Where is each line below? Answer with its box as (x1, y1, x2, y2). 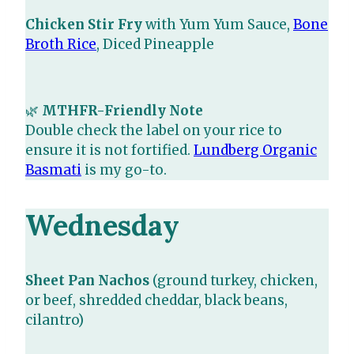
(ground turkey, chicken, (153, 272, 318, 290)
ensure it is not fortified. (25, 141, 194, 160)
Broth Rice (25, 36, 96, 54)
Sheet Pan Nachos (25, 272, 153, 290)
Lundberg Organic (194, 141, 317, 160)
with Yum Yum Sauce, (142, 16, 293, 34)
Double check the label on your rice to (25, 122, 282, 140)
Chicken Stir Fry (25, 16, 142, 34)
